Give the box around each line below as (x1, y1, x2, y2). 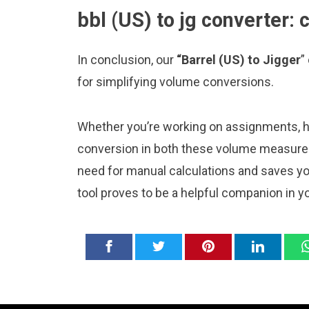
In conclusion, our (77, 52, 177, 68)
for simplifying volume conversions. (77, 74, 274, 90)
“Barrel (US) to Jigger (177, 52, 301, 68)
